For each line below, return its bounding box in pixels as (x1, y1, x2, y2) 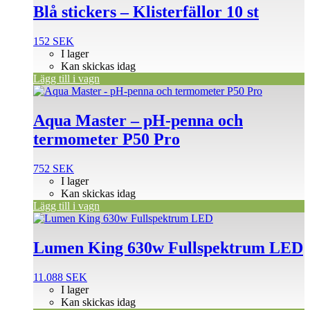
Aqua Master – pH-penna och (33, 111, 243, 130)
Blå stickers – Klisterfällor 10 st (33, 3, 259, 21)
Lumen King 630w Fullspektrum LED (33, 238, 303, 257)
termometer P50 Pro (33, 130, 180, 149)
